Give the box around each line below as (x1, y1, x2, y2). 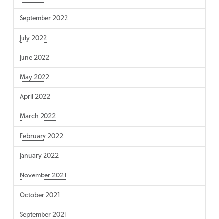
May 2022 (19, 74, 49, 81)
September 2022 (19, 15, 68, 22)
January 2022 (19, 152, 59, 160)
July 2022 (19, 34, 47, 42)
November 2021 (19, 172, 66, 179)
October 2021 (19, 192, 60, 199)
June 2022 (19, 54, 49, 62)
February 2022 (19, 132, 63, 140)
